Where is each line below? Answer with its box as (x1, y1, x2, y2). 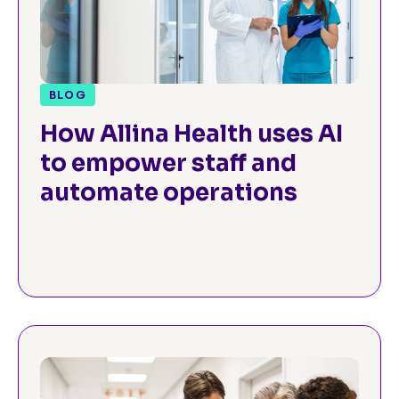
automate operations (40, 178, 297, 208)
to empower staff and (40, 149, 297, 179)
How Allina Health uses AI (40, 119, 343, 150)
